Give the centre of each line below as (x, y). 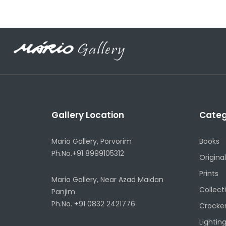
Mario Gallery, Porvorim (92, 141)
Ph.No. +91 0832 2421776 (93, 204)
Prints (209, 173)
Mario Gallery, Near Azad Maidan (107, 179)
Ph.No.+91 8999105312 (88, 153)
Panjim (63, 191)
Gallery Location (88, 115)
